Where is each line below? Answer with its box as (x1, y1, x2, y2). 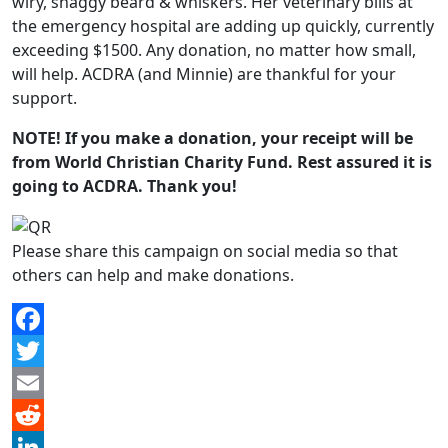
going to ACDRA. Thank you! (12, 174, 237, 197)
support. (12, 86, 77, 109)
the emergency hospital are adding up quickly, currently (12, 14, 434, 37)
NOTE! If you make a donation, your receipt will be (12, 126, 413, 149)
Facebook (12, 340, 85, 363)
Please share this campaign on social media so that (12, 240, 398, 263)
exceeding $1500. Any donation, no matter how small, (12, 38, 416, 61)
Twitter (12, 372, 66, 395)
